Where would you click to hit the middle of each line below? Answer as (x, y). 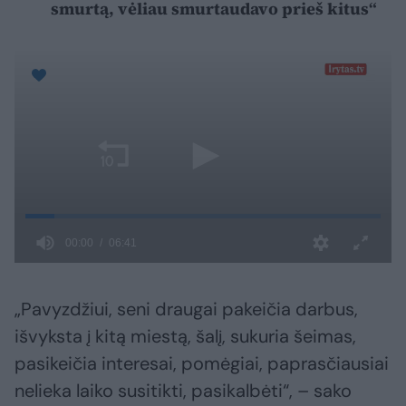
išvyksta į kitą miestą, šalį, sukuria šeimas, (185, 337)
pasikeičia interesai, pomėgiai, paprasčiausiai (202, 364)
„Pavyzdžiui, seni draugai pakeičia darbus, (186, 309)
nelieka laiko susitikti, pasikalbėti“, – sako (183, 391)
